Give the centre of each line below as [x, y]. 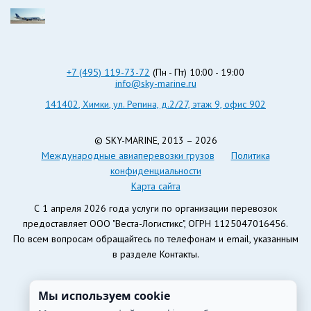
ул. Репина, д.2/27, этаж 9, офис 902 [190, 104]
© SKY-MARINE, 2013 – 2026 [155, 140]
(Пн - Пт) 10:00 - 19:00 [197, 72]
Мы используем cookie [104, 296]
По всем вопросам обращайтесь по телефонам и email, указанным [155, 238]
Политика [250, 155]
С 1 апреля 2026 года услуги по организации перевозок [155, 208]
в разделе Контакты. [155, 254]
